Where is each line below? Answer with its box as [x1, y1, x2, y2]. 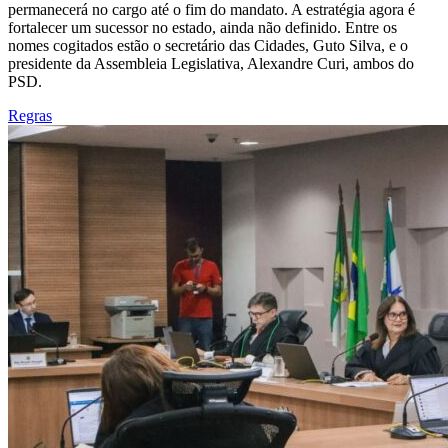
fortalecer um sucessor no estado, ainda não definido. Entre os [8, 18, 397, 36]
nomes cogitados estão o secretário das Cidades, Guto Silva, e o [8, 36, 408, 54]
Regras [8, 106, 52, 124]
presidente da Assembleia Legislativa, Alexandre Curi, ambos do [8, 54, 414, 72]
